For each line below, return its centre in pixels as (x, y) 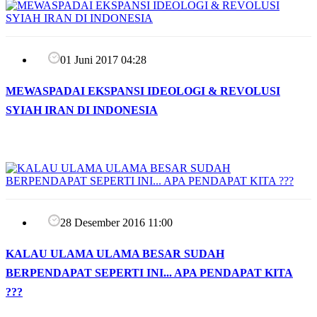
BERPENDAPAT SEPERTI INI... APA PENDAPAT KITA (149, 273)
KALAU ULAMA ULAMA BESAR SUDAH (115, 254)
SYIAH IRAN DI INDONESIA (82, 110)
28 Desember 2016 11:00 (116, 223)
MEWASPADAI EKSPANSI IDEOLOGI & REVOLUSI (143, 91)
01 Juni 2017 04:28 (103, 60)
